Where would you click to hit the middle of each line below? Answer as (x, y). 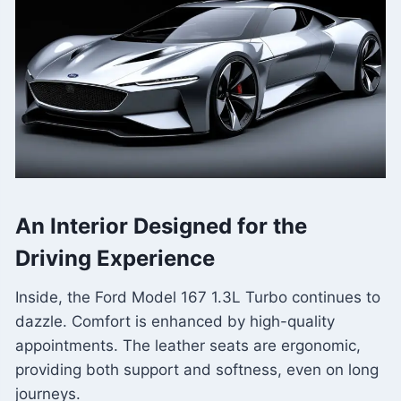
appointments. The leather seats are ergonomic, (188, 346)
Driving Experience (115, 259)
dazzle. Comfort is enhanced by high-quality (175, 322)
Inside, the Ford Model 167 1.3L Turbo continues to (198, 298)
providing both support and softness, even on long (197, 370)
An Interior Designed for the (161, 226)
